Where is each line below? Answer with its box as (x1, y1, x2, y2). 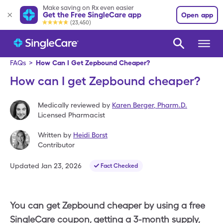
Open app (181, 11, 214, 19)
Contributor (38, 141, 75, 149)
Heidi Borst (73, 131, 108, 139)
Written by (38, 131, 71, 139)
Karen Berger (112, 101, 154, 109)
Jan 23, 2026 (41, 162, 82, 170)
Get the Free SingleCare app (43, 10, 141, 19)
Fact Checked (101, 162, 138, 169)
